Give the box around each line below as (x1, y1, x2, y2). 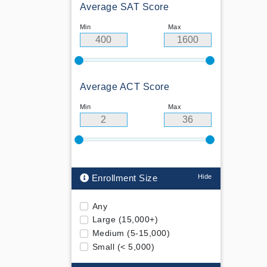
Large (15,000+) (92, 215, 158, 225)
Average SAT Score (79, 2, 169, 13)
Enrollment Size (89, 172, 157, 183)
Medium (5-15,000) (92, 228, 170, 238)
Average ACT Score (79, 81, 169, 92)
